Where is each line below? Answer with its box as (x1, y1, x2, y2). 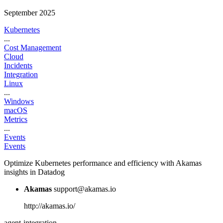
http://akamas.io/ (24, 201, 75, 210)
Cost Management (4, 43, 61, 52)
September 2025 (4, 8, 55, 17)
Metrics (4, 114, 27, 123)
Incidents (4, 61, 32, 70)
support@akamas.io (54, 184, 116, 193)
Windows (4, 97, 34, 106)
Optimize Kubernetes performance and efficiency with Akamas (4, 158, 202, 167)
